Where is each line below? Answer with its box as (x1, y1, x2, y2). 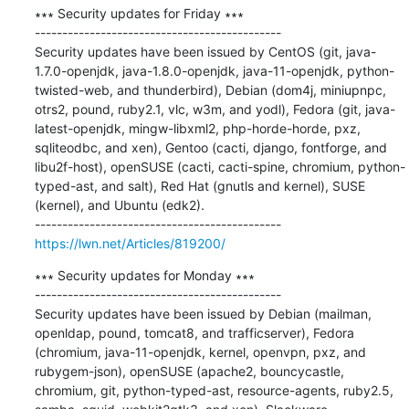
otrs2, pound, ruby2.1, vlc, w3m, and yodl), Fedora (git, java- (34, 100, 395, 117)
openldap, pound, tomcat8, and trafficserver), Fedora (34, 324, 354, 341)
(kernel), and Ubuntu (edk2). (34, 196, 204, 213)
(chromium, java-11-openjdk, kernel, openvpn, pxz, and (34, 343, 366, 360)
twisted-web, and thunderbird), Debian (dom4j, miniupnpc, (34, 81, 386, 98)
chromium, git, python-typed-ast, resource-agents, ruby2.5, (34, 382, 393, 398)
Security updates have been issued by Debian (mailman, (34, 305, 372, 321)
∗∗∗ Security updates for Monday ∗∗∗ (34, 267, 255, 283)
